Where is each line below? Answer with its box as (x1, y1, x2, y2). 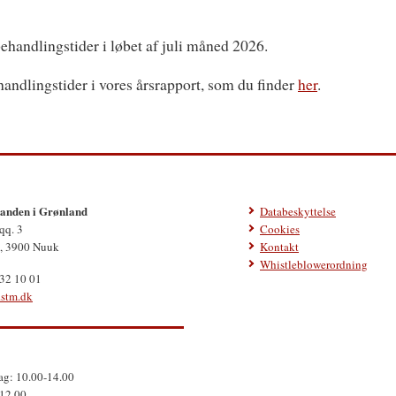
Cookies (259, 220, 300, 237)
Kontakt (259, 238, 299, 255)
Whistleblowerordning (259, 255, 368, 272)
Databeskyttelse (259, 202, 336, 219)
